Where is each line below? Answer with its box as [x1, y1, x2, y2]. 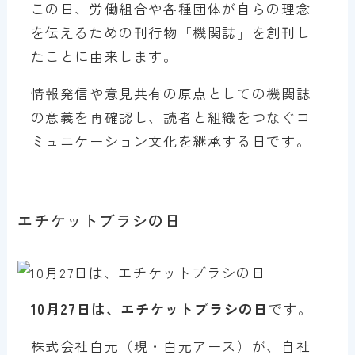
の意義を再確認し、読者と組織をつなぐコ [30, 106, 311, 127]
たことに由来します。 [30, 45, 178, 66]
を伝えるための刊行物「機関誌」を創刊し [30, 21, 311, 42]
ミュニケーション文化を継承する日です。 [30, 130, 311, 151]
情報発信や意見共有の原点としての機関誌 [30, 82, 311, 103]
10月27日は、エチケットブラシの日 [30, 298, 269, 319]
